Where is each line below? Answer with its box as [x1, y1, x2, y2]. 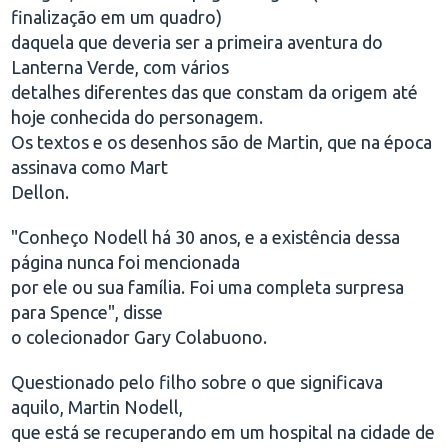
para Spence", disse [11, 302, 164, 322]
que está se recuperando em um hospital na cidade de [11, 422, 436, 442]
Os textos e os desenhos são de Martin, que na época [11, 132, 433, 152]
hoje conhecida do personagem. [11, 107, 264, 127]
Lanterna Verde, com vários [11, 57, 230, 77]
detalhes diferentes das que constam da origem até [11, 82, 419, 102]
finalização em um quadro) [11, 7, 223, 27]
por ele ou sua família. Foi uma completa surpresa [11, 277, 405, 297]
